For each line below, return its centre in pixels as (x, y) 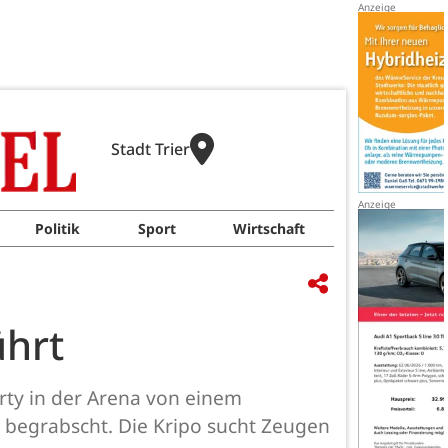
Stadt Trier (150, 149)
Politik (57, 228)
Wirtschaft (269, 228)
